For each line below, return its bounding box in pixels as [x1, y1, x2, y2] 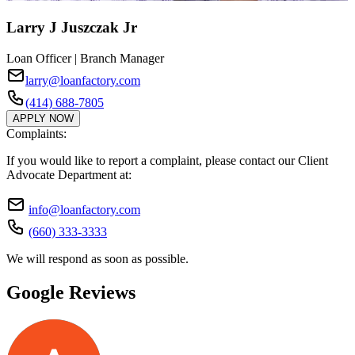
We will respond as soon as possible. [6, 251, 189, 265]
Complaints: [6, 126, 67, 140]
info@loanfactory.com [29, 202, 140, 216]
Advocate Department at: [6, 167, 132, 181]
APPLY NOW [13, 112, 74, 124]
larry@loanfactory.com [25, 73, 140, 87]
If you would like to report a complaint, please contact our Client [6, 153, 328, 167]
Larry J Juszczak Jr [6, 19, 137, 36]
